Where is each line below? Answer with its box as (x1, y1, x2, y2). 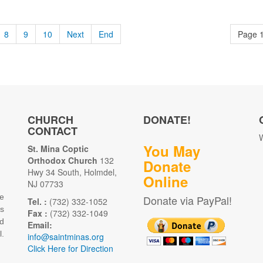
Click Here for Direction (28, 242, 114, 255)
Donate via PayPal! (143, 193, 232, 208)
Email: (28, 219, 53, 231)
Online (143, 171, 188, 192)
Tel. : (28, 195, 50, 208)
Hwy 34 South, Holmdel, (28, 166, 117, 178)
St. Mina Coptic (28, 143, 89, 155)
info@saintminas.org (28, 231, 104, 243)
